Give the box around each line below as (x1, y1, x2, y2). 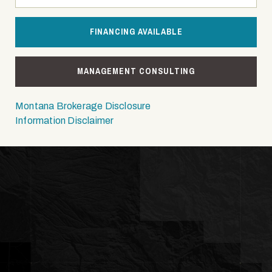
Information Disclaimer (15, 115, 114, 126)
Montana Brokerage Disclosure (15, 101, 151, 111)
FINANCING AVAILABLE (89, 26, 183, 38)
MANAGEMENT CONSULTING (77, 66, 195, 77)
